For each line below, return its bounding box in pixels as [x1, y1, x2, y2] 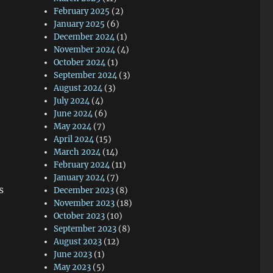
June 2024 [54, 108, 93, 119]
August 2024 [54, 83, 103, 93]
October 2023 [54, 211, 105, 221]
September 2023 [54, 224, 117, 234]
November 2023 [54, 198, 115, 208]
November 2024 [54, 44, 116, 55]
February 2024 [54, 160, 110, 170]
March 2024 [54, 147, 101, 157]
